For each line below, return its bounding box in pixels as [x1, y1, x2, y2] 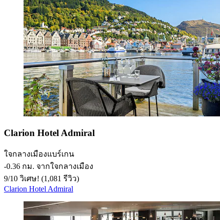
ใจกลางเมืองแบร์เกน [4, 149, 74, 158]
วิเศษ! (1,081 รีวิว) [18, 174, 79, 183]
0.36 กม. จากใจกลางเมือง [6, 162, 93, 170]
